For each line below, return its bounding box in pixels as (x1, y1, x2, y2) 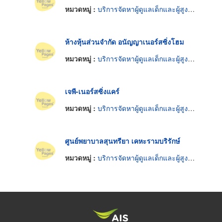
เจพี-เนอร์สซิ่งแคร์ (65, 86, 119, 97)
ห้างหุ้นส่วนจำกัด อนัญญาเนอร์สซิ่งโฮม (65, 37, 184, 47)
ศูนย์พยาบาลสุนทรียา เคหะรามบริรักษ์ (65, 136, 180, 146)
